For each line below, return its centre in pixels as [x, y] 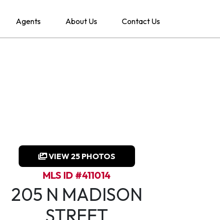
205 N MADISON [77, 194]
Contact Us [141, 21]
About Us [81, 21]
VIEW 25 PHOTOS [81, 156]
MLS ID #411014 [77, 175]
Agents [28, 21]
